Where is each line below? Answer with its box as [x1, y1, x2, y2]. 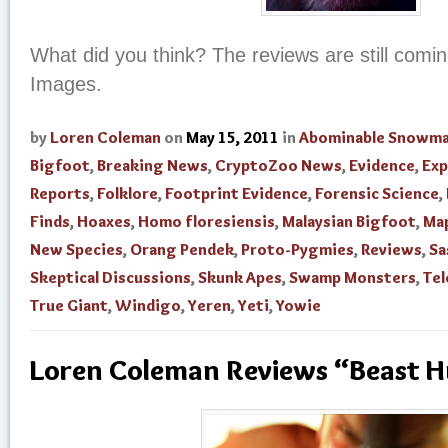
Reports [30, 184, 90, 203]
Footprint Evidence [165, 184, 308, 203]
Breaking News [97, 156, 208, 175]
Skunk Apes [198, 268, 282, 287]
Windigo [115, 296, 181, 315]
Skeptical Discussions [30, 268, 191, 287]
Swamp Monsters [289, 268, 416, 287]
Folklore [97, 184, 158, 203]
